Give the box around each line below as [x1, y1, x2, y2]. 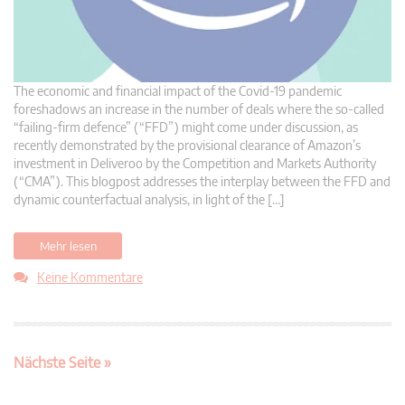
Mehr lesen [39, 239, 97, 254]
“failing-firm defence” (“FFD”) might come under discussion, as [14, 119, 358, 136]
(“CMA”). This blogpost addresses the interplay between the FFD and [14, 174, 391, 190]
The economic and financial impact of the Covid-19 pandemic [14, 83, 342, 99]
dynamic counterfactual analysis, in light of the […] [14, 192, 285, 208]
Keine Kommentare [37, 269, 143, 286]
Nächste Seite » [14, 353, 111, 372]
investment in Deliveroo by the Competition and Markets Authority [14, 155, 376, 172]
